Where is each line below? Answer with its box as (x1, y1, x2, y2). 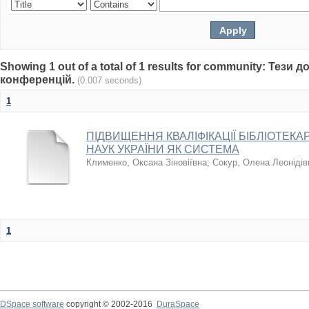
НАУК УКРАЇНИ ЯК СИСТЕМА (86, 143, 239, 155)
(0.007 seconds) (77, 75, 141, 86)
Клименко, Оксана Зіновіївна (86, 157, 207, 168)
